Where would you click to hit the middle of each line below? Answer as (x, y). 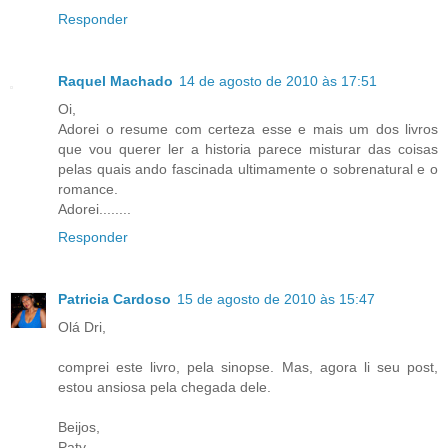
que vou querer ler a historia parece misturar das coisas (248, 149)
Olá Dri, (82, 327)
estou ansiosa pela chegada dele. (164, 387)
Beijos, (79, 427)
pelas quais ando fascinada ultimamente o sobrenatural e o (248, 169)
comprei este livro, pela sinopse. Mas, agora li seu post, (248, 367)
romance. (88, 189)
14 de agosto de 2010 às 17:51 (278, 81)
